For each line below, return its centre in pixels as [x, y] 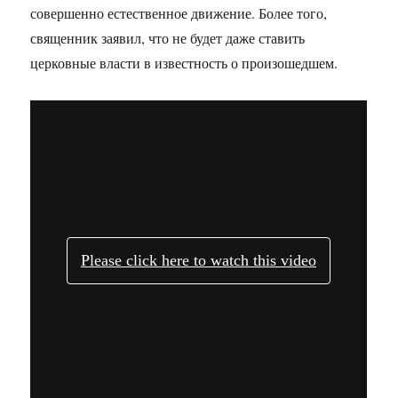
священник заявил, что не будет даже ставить [168, 38]
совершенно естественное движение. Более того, [179, 13]
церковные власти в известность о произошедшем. [184, 63]
